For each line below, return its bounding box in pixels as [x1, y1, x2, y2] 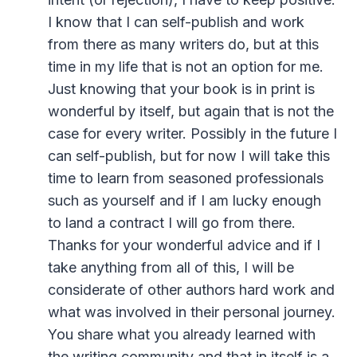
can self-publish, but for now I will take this [48, 147, 330, 165]
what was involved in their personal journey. [48, 304, 335, 321]
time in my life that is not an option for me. [48, 58, 324, 76]
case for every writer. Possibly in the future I [48, 125, 337, 143]
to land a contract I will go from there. [48, 214, 296, 232]
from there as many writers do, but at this [48, 36, 319, 53]
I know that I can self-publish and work [48, 14, 304, 31]
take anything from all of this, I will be [48, 259, 294, 277]
